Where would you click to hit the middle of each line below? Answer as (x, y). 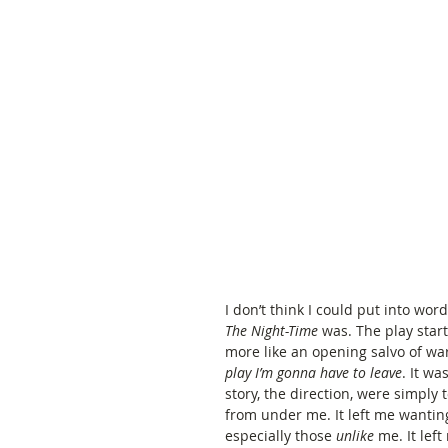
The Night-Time (273, 330)
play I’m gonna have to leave (313, 372)
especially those (280, 435)
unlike (355, 435)
